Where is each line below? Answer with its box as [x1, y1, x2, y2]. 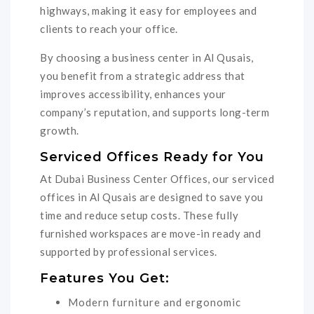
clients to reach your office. [40, 22, 178, 35]
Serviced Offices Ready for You [40, 149, 264, 165]
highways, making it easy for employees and [40, 4, 257, 17]
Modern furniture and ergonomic [68, 295, 241, 308]
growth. [40, 123, 79, 137]
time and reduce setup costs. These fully [40, 209, 238, 222]
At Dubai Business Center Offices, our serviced [40, 172, 274, 186]
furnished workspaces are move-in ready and [40, 227, 261, 240]
